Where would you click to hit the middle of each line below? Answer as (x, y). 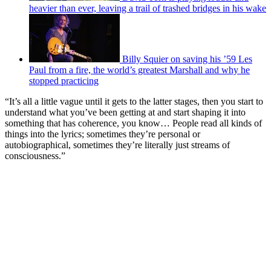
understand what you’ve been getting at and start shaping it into (125, 112)
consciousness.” (35, 155)
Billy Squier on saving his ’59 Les (187, 59)
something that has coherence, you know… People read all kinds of (133, 123)
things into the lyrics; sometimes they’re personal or (103, 134)
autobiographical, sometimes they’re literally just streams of (117, 145)
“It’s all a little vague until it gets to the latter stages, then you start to (134, 101)
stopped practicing (64, 80)
